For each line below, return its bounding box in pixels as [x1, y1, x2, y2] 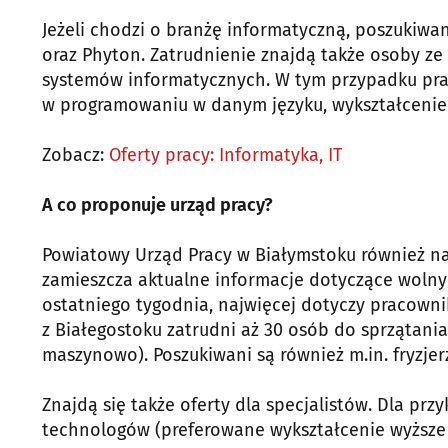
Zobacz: [42, 143, 109, 166]
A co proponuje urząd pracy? [42, 193, 273, 216]
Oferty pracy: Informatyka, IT [109, 143, 342, 166]
